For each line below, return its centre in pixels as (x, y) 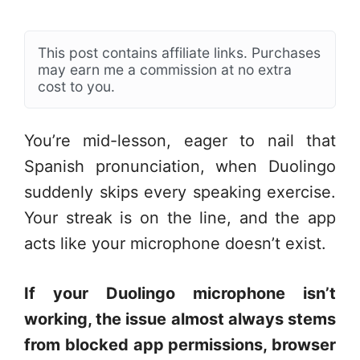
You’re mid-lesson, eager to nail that (180, 141)
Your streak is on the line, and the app (180, 218)
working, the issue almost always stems (180, 319)
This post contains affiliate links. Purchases (179, 53)
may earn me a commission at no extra (165, 70)
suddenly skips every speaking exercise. (180, 192)
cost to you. (76, 86)
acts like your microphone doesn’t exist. (175, 243)
